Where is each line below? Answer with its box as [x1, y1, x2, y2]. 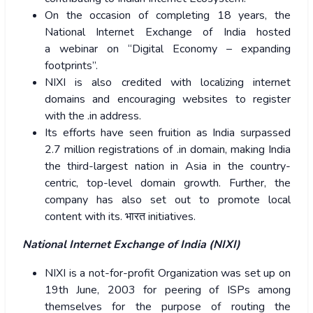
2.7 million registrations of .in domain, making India [45, 142, 291, 158]
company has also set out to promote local [45, 192, 291, 208]
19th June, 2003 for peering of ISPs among [45, 282, 291, 298]
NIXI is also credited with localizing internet [45, 75, 291, 91]
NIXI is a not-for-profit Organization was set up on [45, 265, 291, 282]
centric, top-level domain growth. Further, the [45, 175, 291, 191]
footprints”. [45, 58, 101, 74]
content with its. [45, 209, 125, 225]
